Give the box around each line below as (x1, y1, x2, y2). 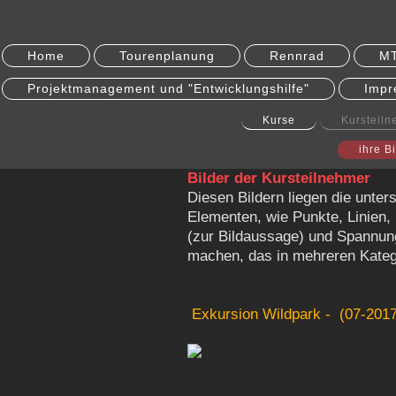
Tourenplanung (119, 48, 215, 63)
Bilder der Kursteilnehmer (187, 169, 370, 187)
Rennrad (270, 48, 324, 63)
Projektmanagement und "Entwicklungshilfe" (27, 81, 309, 96)
